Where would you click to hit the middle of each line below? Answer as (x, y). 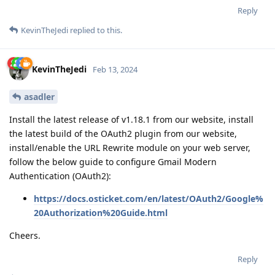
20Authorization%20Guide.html (101, 212)
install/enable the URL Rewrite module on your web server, (130, 147)
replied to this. (95, 30)
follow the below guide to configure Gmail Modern (113, 161)
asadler (39, 96)
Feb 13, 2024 (115, 70)
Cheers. (25, 235)
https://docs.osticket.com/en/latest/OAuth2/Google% (149, 198)
